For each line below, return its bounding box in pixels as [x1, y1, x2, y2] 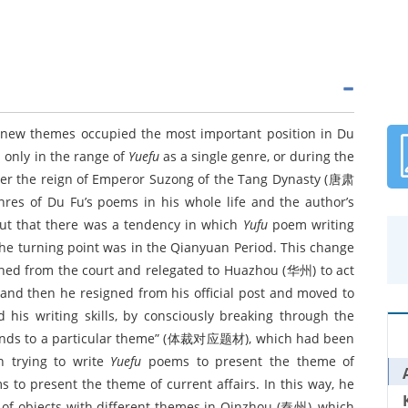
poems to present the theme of [141, 352, 355, 371]
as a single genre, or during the [158, 148, 355, 166]
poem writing [267, 216, 355, 234]
